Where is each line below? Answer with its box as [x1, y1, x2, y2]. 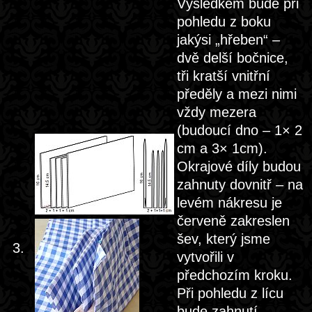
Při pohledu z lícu [177, 286, 283, 301]
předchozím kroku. [177, 267, 292, 283]
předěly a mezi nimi [177, 86, 297, 102]
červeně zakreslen [177, 213, 290, 228]
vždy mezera [177, 104, 256, 120]
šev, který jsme [177, 231, 270, 247]
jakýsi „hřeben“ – [177, 32, 280, 47]
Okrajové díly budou [177, 159, 301, 174]
